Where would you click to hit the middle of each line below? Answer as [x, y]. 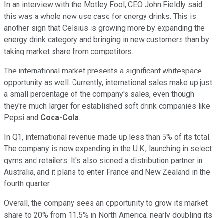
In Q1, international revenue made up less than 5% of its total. [107, 137]
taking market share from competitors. [69, 52]
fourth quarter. [27, 184]
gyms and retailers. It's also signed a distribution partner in [103, 161]
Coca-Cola [60, 118]
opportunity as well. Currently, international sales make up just [108, 83]
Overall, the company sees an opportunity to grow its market [106, 203]
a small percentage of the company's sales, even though [99, 94]
